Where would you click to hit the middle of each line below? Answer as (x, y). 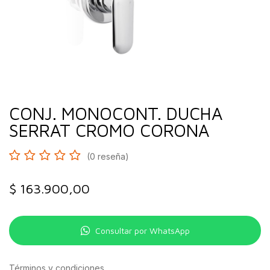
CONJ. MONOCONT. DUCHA (116, 113)
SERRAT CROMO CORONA (109, 130)
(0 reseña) (108, 156)
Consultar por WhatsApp (142, 231)
